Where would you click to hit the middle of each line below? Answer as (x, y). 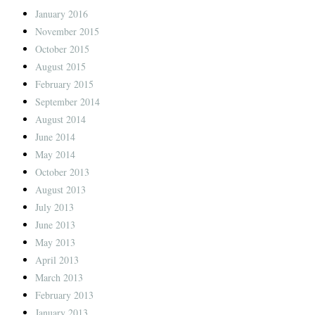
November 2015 (67, 32)
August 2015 (60, 67)
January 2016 (62, 14)
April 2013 (57, 260)
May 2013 (55, 243)
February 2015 (64, 84)
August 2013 (60, 190)
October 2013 (62, 172)
